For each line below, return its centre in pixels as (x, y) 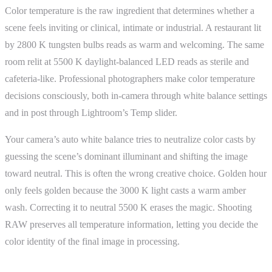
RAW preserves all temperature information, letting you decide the (131, 224)
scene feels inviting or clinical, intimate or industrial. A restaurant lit (133, 27)
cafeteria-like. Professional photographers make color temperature (130, 78)
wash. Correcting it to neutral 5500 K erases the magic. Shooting (128, 207)
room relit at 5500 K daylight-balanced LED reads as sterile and (127, 61)
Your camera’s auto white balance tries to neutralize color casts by (130, 139)
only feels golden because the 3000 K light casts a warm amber (125, 190)
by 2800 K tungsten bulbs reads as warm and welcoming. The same (134, 44)
